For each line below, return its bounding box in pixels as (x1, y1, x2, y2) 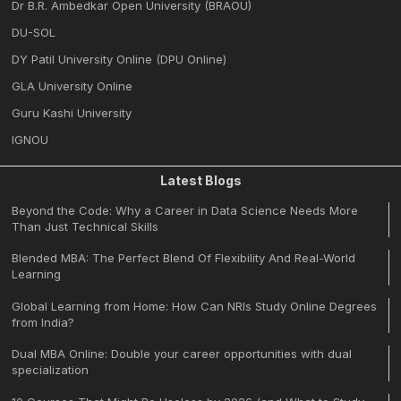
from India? (12, 314, 75, 329)
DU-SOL (12, 24, 56, 39)
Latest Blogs (159, 172, 242, 188)
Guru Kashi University (12, 105, 132, 120)
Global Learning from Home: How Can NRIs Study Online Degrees (12, 298, 378, 313)
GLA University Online (12, 78, 133, 93)
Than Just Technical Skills (12, 218, 159, 234)
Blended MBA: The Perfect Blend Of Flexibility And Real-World (12, 251, 356, 266)
